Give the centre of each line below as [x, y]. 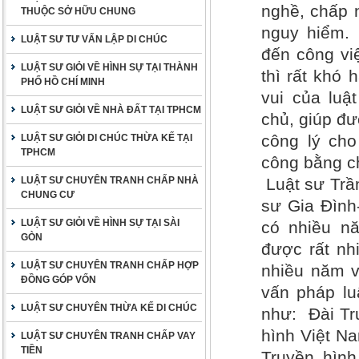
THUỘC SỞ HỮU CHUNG [78, 11]
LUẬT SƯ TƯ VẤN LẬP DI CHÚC [94, 39]
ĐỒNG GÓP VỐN [58, 280]
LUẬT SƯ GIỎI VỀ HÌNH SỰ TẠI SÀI [100, 223]
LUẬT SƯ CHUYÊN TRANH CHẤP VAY [108, 336]
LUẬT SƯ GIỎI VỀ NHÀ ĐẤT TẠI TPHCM [111, 110]
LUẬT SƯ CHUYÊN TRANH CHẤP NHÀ [110, 180]
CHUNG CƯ [48, 195]
